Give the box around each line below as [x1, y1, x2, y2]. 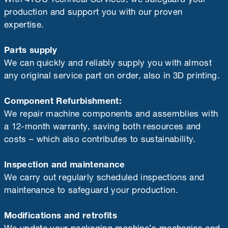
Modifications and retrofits [4, 205, 118, 222]
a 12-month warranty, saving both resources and [4, 116, 201, 133]
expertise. [4, 14, 44, 31]
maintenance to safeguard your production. [4, 180, 178, 196]
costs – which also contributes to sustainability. [4, 129, 196, 146]
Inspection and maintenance [4, 154, 125, 171]
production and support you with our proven [4, 2, 183, 18]
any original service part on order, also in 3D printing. [4, 65, 220, 82]
